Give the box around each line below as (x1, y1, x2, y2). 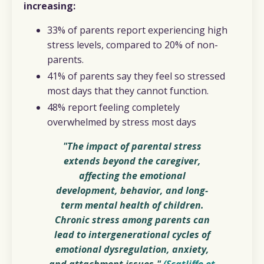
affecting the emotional (78, 169, 186, 183)
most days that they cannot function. (47, 84, 209, 98)
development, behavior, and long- (56, 184, 208, 197)
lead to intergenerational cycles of (54, 228, 210, 242)
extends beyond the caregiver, (63, 154, 201, 168)
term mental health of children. (60, 199, 204, 212)
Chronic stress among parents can (54, 213, 210, 227)
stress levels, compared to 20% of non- (47, 38, 218, 52)
